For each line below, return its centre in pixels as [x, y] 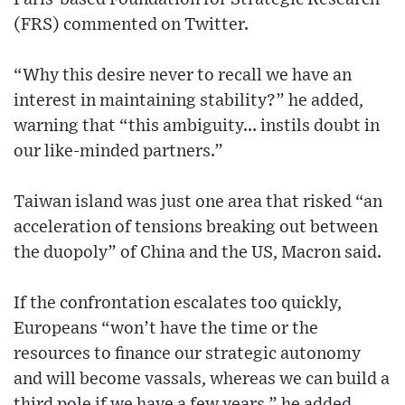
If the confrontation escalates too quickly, [178, 304]
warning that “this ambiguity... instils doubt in [197, 127]
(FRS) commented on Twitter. [131, 25]
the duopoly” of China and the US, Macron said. [198, 253]
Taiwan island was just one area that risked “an [198, 202]
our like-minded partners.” [118, 152]
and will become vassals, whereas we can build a [202, 380]
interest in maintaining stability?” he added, [188, 101]
